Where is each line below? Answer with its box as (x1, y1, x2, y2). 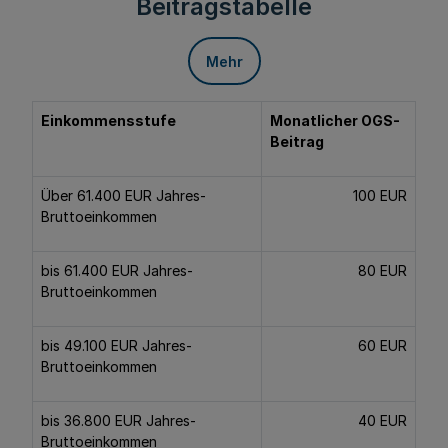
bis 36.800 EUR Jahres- (41, 412, 196, 429)
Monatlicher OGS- (270, 112, 400, 129)
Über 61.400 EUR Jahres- (41, 187, 206, 204)
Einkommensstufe (41, 112, 176, 129)
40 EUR (358, 412, 407, 429)
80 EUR (358, 262, 407, 279)
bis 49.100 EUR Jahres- (41, 337, 192, 354)
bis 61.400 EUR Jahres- (41, 262, 193, 279)
